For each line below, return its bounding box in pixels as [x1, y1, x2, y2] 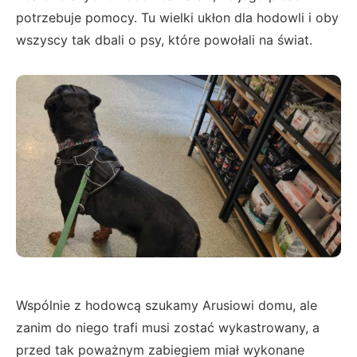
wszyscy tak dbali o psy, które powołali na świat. [16, 31, 312, 48]
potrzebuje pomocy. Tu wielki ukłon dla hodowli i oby [16, 9, 339, 25]
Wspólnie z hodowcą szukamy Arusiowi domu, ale [16, 297, 317, 314]
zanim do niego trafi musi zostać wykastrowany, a [16, 320, 320, 336]
